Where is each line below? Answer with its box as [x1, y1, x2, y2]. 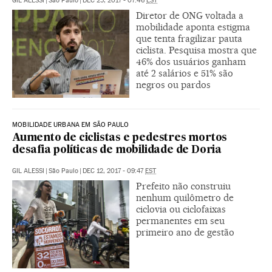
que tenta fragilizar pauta [136, 32, 242, 44]
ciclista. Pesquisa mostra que [136, 44, 257, 56]
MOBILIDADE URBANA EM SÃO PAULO [12, 120, 129, 129]
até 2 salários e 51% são [136, 67, 233, 79]
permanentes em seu [136, 214, 225, 226]
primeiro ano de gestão [136, 226, 234, 238]
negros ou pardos [136, 78, 211, 90]
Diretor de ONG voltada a [136, 9, 243, 21]
